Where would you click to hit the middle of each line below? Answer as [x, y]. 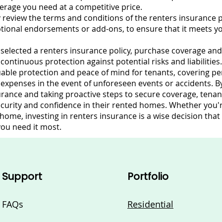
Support [22, 176]
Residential [150, 204]
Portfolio [148, 176]
